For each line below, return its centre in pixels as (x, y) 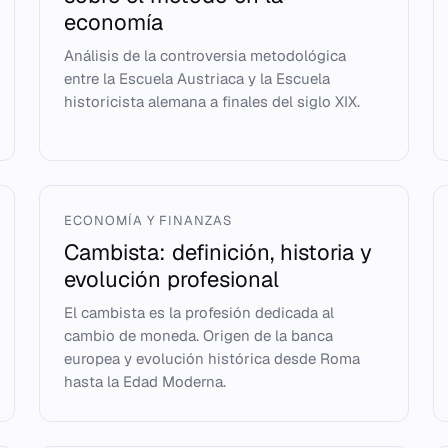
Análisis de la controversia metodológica (204, 55)
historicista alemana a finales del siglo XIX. (211, 101)
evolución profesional (171, 279)
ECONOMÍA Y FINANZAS (148, 220)
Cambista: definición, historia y (217, 252)
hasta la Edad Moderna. (144, 381)
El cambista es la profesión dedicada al (198, 312)
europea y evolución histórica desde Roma (211, 358)
